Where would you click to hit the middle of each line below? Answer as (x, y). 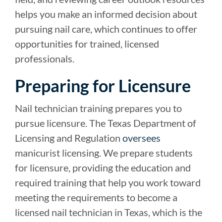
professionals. (45, 59)
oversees (141, 138)
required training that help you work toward (108, 183)
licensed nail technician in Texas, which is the (109, 212)
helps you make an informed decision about (106, 14)
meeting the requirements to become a (96, 197)
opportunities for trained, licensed (87, 44)
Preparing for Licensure (103, 86)
